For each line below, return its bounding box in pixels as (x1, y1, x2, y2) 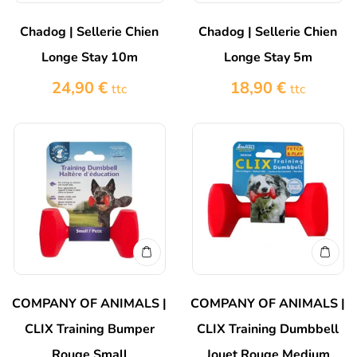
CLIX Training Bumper (24, 320, 155, 339)
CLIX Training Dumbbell (197, 320, 339, 339)
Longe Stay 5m (223, 49, 312, 67)
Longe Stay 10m (41, 49, 138, 67)
